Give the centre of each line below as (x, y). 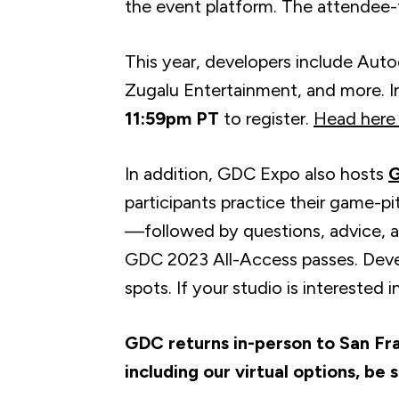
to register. (266, 118)
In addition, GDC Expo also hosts (256, 174)
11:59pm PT (172, 118)
